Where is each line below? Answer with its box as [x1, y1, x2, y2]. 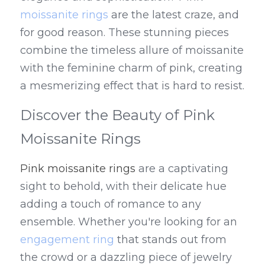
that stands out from [114, 233, 227, 246]
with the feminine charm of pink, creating [20, 62, 243, 75]
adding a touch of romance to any [20, 198, 201, 211]
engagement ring [20, 233, 114, 246]
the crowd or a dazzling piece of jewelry [20, 251, 232, 264]
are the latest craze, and [108, 8, 239, 21]
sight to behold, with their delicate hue [20, 180, 227, 193]
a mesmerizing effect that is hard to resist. [20, 79, 244, 92]
